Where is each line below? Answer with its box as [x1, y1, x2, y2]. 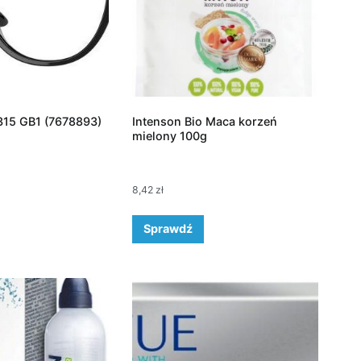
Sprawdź [143, 222, 193, 236]
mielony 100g [131, 129, 207, 143]
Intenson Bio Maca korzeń [131, 114, 277, 128]
